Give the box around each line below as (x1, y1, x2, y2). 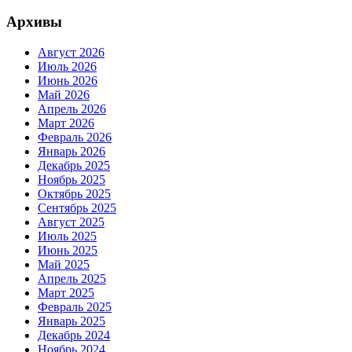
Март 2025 (38, 286, 94, 299)
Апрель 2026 (38, 102, 106, 115)
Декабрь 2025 (38, 159, 110, 172)
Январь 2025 (38, 314, 105, 328)
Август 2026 (38, 46, 104, 59)
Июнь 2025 (38, 244, 97, 257)
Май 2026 (38, 88, 90, 101)
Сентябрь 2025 (38, 201, 116, 214)
